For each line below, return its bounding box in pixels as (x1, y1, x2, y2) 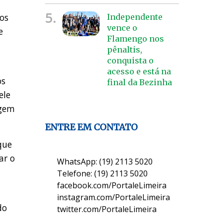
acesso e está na (107, 66, 171, 76)
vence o (107, 22, 137, 33)
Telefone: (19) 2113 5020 (57, 167, 148, 179)
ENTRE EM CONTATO (45, 121, 138, 133)
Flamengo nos (107, 33, 164, 44)
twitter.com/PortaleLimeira (57, 203, 157, 215)
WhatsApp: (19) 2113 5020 (57, 156, 153, 167)
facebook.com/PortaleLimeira (57, 179, 166, 191)
